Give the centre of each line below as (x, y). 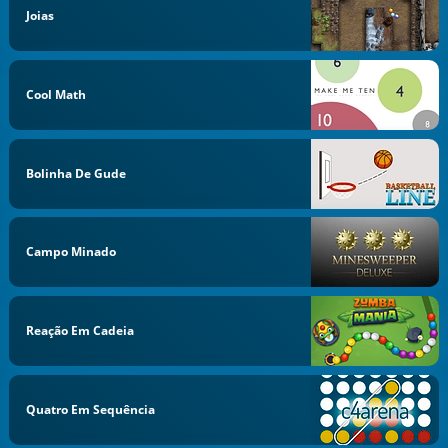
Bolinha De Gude (76, 173)
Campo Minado (71, 252)
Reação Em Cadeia (80, 330)
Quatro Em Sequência (91, 409)
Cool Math (56, 94)
